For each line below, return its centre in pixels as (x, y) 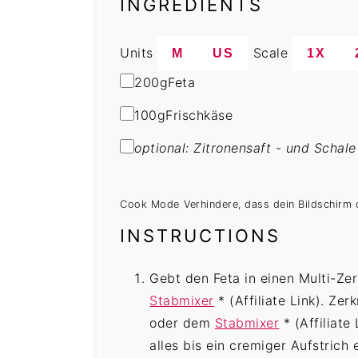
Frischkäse (199, 115)
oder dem (182, 323)
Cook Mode (150, 205)
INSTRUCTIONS (201, 235)
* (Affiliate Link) (270, 301)
